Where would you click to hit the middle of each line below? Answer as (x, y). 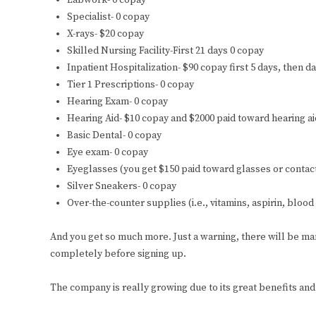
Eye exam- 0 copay (108, 153)
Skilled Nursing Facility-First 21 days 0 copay (165, 51)
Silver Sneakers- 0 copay (122, 187)
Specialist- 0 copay (108, 17)
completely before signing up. (118, 254)
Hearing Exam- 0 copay (117, 102)
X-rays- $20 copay (105, 34)
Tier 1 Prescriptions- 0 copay (130, 85)
